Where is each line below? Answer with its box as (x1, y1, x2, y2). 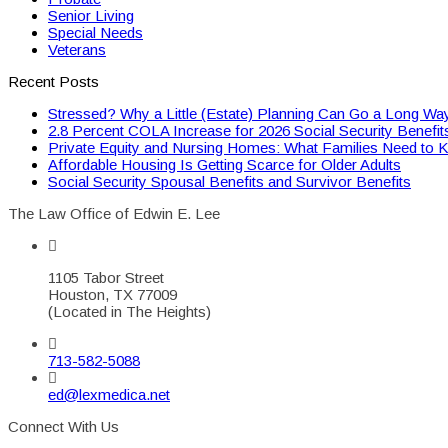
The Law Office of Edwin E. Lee (8, 204, 220, 222)
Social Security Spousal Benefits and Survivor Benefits (48, 172, 411, 190)
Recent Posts (8, 72, 99, 90)
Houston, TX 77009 (48, 285, 177, 303)
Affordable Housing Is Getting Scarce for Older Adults (48, 155, 401, 173)
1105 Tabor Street (48, 268, 164, 286)
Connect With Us (8, 417, 119, 435)
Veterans (48, 40, 106, 58)
